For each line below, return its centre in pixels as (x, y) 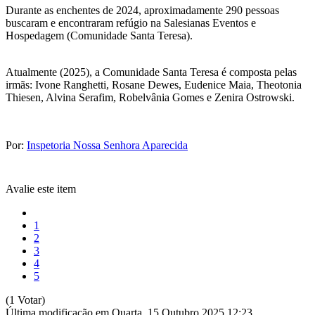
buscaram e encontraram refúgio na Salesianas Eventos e (131, 22)
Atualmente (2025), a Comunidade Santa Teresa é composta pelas (151, 72)
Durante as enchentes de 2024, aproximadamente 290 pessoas (142, 10)
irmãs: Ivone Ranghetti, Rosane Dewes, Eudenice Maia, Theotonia (154, 84)
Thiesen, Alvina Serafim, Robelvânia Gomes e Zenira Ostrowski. (150, 97)
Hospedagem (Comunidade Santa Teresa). (99, 35)
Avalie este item (41, 188)
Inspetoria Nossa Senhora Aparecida (107, 145)
